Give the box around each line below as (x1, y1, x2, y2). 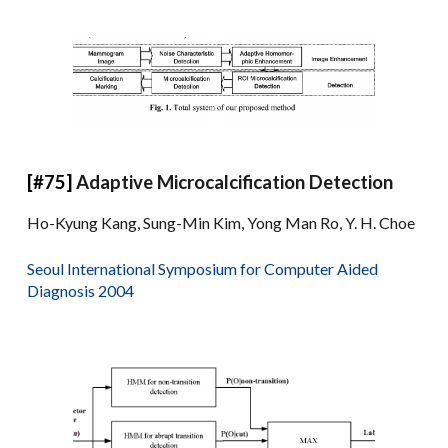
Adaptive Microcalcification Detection (76, 171, 394, 194)
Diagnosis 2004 (27, 281, 135, 301)
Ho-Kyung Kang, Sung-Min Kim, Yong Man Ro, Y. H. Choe (27, 213, 416, 233)
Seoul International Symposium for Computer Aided (27, 259, 379, 279)
